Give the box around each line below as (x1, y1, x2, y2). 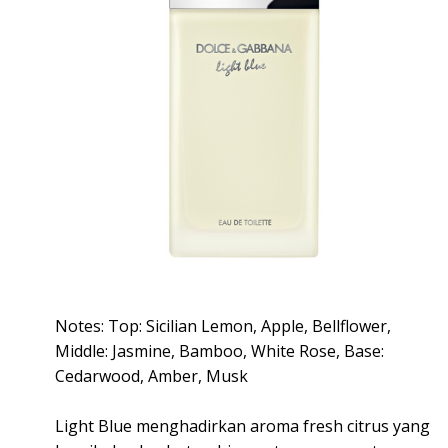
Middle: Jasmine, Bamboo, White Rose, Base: (55, 340, 384, 363)
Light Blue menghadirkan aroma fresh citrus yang (55, 415, 430, 438)
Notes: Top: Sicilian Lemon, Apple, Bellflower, (55, 315, 391, 338)
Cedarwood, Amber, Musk (55, 365, 248, 388)
